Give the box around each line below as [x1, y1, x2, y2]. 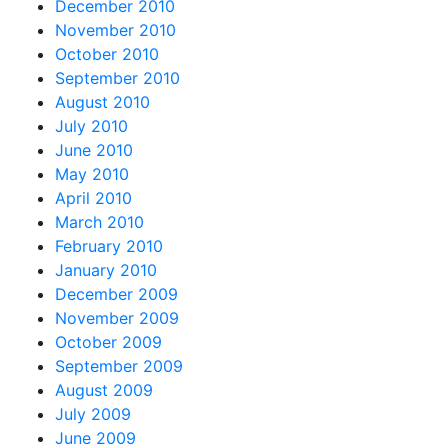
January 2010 [55, 259, 157, 280]
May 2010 [55, 163, 129, 184]
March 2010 [55, 211, 144, 232]
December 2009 [55, 283, 178, 304]
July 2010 [55, 115, 128, 136]
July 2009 [55, 403, 131, 424]
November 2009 [55, 307, 179, 328]
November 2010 [55, 19, 176, 40]
